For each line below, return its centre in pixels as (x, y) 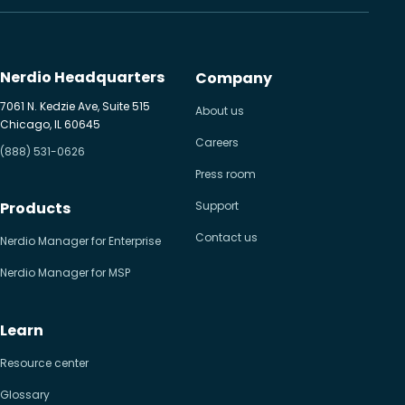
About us (220, 111)
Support (217, 206)
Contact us (226, 238)
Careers (217, 143)
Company (234, 79)
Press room (226, 174)
